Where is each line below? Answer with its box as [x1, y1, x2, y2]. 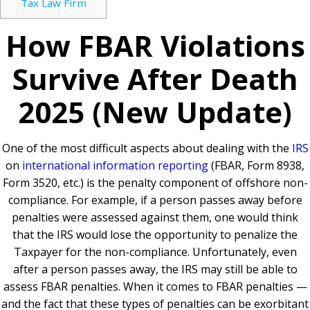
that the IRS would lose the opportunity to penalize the [12, 227, 298, 243]
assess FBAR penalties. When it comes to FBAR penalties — [3, 279, 307, 295]
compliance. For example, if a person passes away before [8, 192, 302, 208]
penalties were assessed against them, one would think [12, 210, 298, 226]
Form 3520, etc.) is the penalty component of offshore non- [2, 175, 308, 191]
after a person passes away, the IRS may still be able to [12, 262, 298, 277]
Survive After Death [12, 59, 298, 99]
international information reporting [22, 158, 208, 174]
